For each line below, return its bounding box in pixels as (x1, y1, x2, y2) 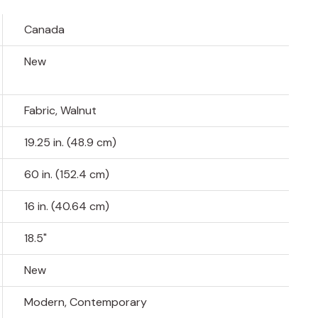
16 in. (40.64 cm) (24, 199, 110, 214)
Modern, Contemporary (24, 295, 148, 310)
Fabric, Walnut (24, 103, 97, 119)
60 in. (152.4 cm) (24, 167, 110, 182)
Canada (24, 22, 65, 38)
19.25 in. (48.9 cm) (24, 135, 117, 150)
